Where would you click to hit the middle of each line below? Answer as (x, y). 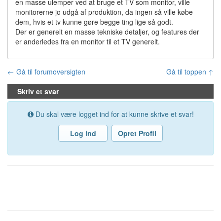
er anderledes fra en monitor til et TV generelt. (88, 41)
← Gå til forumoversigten (46, 72)
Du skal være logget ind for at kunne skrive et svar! (113, 114)
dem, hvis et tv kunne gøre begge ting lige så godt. (94, 22)
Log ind (83, 133)
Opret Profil (137, 133)
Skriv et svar (38, 91)
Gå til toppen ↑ (190, 72)
